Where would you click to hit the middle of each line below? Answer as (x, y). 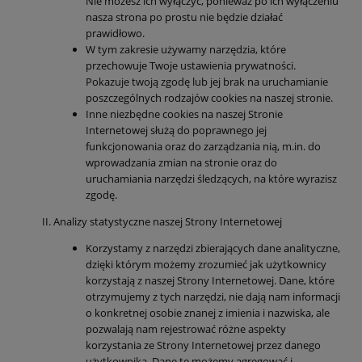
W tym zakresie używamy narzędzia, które (186, 49)
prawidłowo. (115, 33)
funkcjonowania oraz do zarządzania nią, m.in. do (203, 146)
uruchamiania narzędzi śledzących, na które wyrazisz (211, 178)
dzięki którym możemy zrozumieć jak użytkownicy (206, 264)
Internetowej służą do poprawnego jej (176, 130)
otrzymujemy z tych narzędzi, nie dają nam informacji (213, 296)
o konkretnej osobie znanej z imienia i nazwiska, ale (208, 312)
